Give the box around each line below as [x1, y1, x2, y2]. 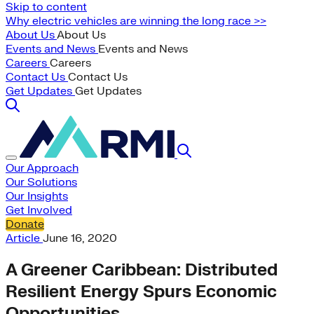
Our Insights [6, 189, 68, 203]
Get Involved [6, 203, 72, 217]
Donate [6, 217, 44, 231]
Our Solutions [6, 175, 77, 189]
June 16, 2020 [43, 231, 117, 245]
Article [6, 231, 43, 245]
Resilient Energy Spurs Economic [6, 280, 277, 303]
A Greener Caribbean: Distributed [6, 259, 278, 281]
